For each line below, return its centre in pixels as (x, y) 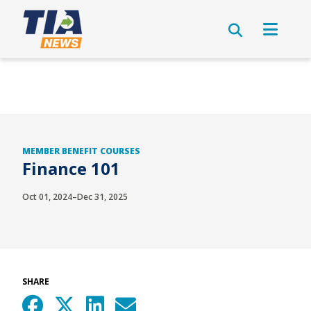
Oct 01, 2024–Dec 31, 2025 (75, 197)
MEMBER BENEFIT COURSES (81, 151)
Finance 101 (71, 168)
